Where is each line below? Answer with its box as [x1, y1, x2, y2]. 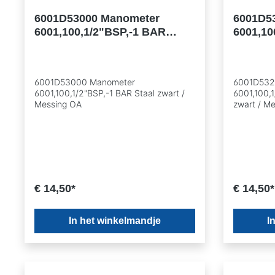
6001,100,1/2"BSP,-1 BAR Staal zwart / [34, 88, 185, 98]
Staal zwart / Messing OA [34, 39, 165, 52]
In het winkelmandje [68, 215, 161, 226]
